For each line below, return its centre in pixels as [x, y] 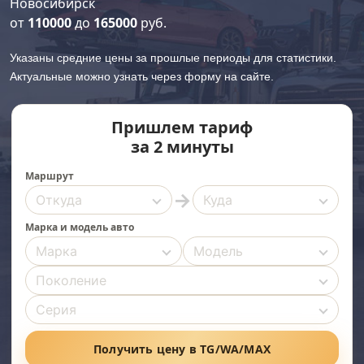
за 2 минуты [182, 147]
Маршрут [50, 176]
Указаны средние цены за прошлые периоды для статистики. [173, 58]
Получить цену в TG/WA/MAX [182, 349]
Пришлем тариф [182, 127]
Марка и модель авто [80, 227]
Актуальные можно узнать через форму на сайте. [142, 76]
